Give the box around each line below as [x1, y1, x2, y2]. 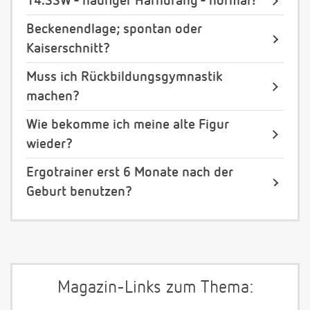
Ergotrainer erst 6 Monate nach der [26, 165, 233, 180]
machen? [26, 89, 80, 104]
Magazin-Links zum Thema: [57, 280, 253, 298]
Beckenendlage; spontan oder [26, 22, 202, 37]
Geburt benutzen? [26, 185, 132, 199]
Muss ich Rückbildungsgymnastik [26, 70, 223, 84]
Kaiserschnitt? [26, 42, 110, 56]
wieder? [26, 137, 73, 152]
